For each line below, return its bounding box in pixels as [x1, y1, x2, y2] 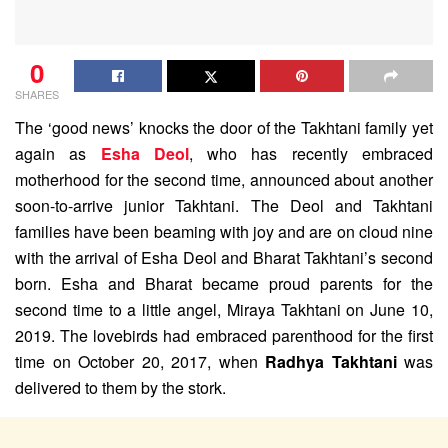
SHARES [15, 85, 59, 102]
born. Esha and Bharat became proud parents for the [15, 271, 433, 295]
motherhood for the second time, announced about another [15, 167, 433, 191]
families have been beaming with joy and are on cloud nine [15, 219, 433, 243]
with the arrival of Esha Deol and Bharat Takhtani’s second [15, 245, 433, 269]
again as [15, 141, 101, 165]
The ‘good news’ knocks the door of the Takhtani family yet [15, 115, 433, 139]
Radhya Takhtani [265, 349, 397, 373]
